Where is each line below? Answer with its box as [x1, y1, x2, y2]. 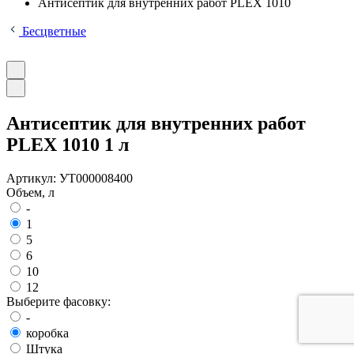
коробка [26, 326, 69, 340]
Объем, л [6, 185, 55, 199]
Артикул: [6, 171, 59, 185]
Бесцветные [19, 24, 86, 38]
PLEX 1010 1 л [6, 134, 129, 155]
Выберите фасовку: [6, 294, 111, 308]
